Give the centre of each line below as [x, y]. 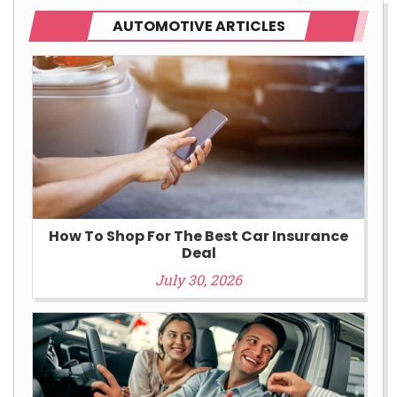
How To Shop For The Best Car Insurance [198, 236]
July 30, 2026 [198, 279]
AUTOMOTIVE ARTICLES [198, 26]
